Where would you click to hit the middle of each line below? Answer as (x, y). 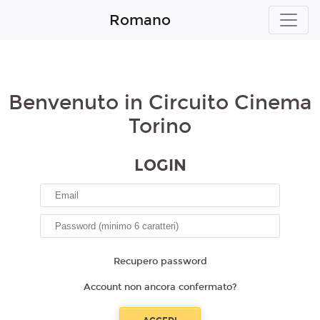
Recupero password (160, 261)
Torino (160, 126)
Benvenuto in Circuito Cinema (160, 103)
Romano (140, 20)
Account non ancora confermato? (160, 287)
